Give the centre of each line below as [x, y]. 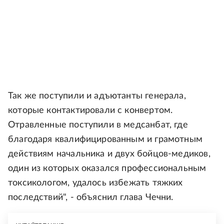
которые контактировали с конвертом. [90, 111]
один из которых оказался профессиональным [107, 169]
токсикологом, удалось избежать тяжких [95, 183]
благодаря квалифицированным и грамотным [105, 140]
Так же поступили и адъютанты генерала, [97, 96]
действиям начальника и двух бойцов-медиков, [109, 154]
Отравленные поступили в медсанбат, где [98, 125]
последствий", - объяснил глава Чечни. [91, 198]
